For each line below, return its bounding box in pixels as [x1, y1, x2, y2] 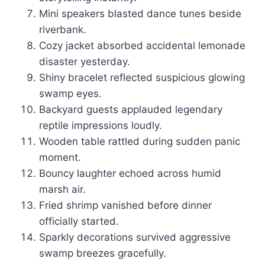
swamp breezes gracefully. [39, 247, 166, 260]
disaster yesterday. [39, 56, 130, 68]
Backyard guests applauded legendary [39, 104, 222, 116]
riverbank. [39, 24, 86, 36]
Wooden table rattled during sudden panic [39, 135, 240, 148]
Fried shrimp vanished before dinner [39, 199, 212, 212]
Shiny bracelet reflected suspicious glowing [39, 72, 245, 84]
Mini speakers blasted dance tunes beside [39, 8, 241, 20]
